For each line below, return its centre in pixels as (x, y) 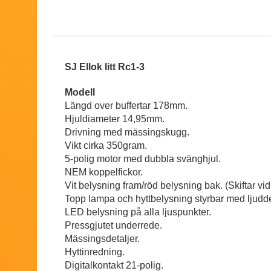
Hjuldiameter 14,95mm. (115, 119)
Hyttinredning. (95, 252)
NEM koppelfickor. (104, 172)
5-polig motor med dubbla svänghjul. (144, 159)
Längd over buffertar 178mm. (127, 106)
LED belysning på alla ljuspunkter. (138, 212)
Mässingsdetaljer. (102, 239)
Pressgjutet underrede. (113, 226)
